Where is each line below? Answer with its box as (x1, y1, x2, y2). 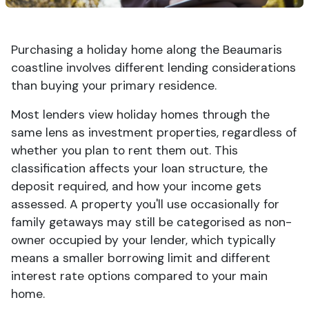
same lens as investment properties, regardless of (11, 125, 297, 140)
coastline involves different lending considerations (11, 60, 296, 75)
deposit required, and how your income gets (11, 179, 261, 194)
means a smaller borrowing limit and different (11, 250, 270, 266)
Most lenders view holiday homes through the (11, 107, 270, 122)
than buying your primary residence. (11, 78, 217, 93)
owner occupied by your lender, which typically (11, 232, 276, 248)
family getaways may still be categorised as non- (11, 215, 292, 230)
